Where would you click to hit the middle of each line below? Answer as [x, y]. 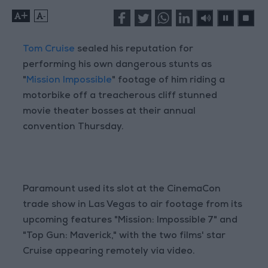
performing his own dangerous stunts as [118, 66]
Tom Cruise [49, 50]
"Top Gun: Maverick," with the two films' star [124, 237]
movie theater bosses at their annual [109, 112]
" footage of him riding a [169, 81]
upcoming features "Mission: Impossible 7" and [130, 221]
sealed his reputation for [134, 50]
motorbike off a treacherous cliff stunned [120, 97]
